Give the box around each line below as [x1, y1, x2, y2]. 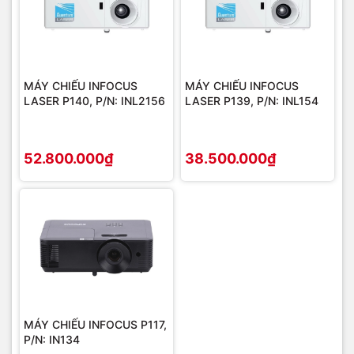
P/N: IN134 [24, 333, 80, 347]
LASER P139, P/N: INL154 [185, 93, 318, 107]
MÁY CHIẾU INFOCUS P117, [24, 318, 167, 332]
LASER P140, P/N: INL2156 [24, 93, 165, 107]
